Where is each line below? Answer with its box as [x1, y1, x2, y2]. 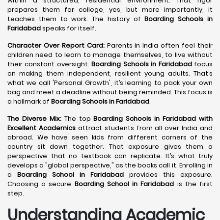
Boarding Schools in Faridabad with [93, 114, 213, 123]
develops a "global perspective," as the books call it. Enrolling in [7, 161, 213, 170]
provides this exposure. [124, 170, 213, 179]
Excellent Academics [7, 123, 76, 133]
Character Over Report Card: [7, 41, 105, 50]
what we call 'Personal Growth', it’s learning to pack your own [7, 78, 213, 87]
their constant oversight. [7, 59, 92, 69]
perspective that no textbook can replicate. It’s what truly [7, 151, 213, 161]
